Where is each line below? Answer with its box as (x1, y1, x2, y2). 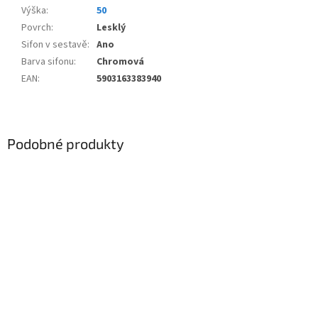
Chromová (97, 54, 144, 69)
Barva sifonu (21, 54, 74, 69)
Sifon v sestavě (21, 37, 87, 52)
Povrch (21, 20, 51, 35)
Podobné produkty (7, 134, 124, 152)
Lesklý (97, 20, 126, 35)
